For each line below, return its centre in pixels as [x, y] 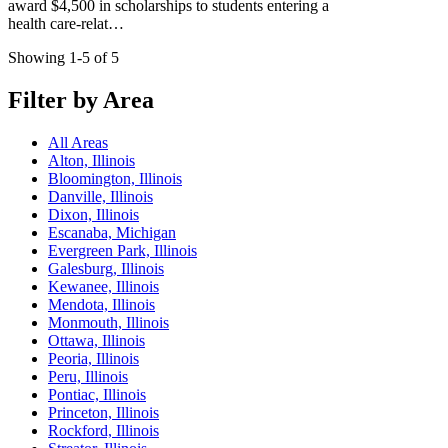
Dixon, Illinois [93, 214]
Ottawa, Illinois [96, 340]
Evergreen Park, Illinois [122, 250]
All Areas [78, 142]
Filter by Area [81, 99]
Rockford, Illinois [103, 430]
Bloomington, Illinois [115, 178]
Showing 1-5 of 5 [63, 57]
